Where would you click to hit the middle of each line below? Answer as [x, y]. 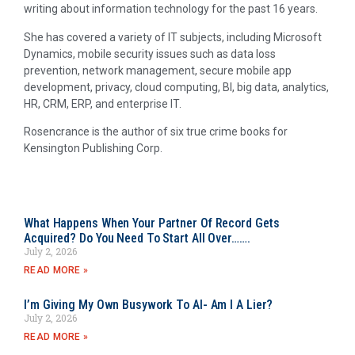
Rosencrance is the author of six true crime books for [156, 132]
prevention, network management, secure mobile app [158, 70]
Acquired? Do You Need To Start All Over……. [137, 239]
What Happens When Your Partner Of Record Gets [152, 223]
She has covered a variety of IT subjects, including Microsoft [173, 37]
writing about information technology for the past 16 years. [171, 9]
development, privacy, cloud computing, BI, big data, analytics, [176, 87]
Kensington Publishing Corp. [93, 149]
